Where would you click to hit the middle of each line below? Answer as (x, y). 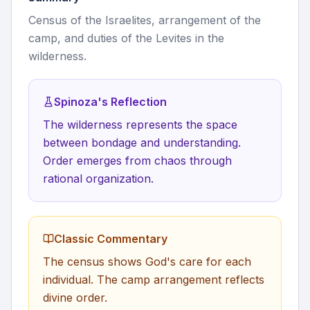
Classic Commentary (111, 239)
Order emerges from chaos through (137, 161)
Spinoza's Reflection (110, 102)
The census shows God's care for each (147, 262)
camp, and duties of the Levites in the (126, 38)
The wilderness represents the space (140, 125)
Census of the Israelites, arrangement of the (145, 20)
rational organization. (98, 179)
